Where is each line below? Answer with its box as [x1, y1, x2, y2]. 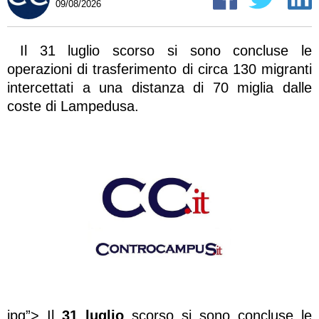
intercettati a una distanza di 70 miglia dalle [7, 80, 312, 96]
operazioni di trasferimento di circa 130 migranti [7, 61, 312, 78]
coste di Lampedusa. [7, 98, 139, 115]
